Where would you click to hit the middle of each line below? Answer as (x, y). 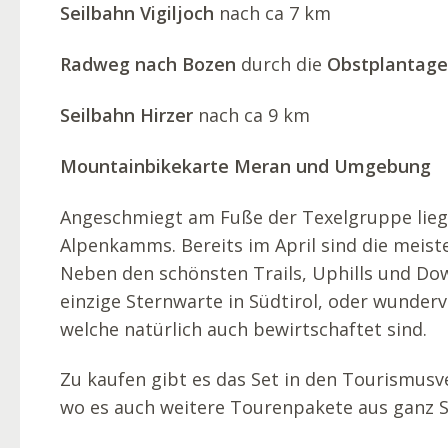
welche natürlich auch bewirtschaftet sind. (243, 328)
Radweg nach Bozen (148, 64)
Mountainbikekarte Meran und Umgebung (245, 165)
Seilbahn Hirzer (126, 114)
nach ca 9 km (251, 114)
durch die (281, 64)
